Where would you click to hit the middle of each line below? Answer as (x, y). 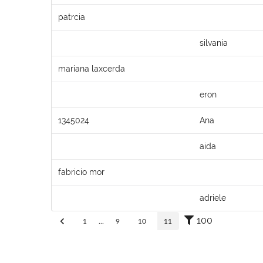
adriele (213, 198)
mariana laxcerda (92, 68)
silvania (214, 43)
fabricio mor (81, 172)
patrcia (72, 17)
